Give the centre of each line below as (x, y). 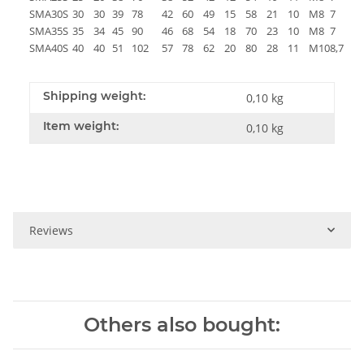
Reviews (51, 230)
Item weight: (81, 126)
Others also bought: (182, 324)
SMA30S (49, 13)
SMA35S (49, 30)
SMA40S (49, 48)
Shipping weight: (94, 95)
